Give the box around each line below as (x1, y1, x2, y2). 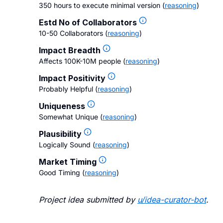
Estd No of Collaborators (39, 17, 137, 27)
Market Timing (39, 157, 97, 167)
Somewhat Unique (39, 112, 98, 121)
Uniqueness (39, 101, 85, 111)
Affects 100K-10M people (39, 57, 121, 65)
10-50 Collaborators (39, 29, 103, 37)
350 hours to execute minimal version (39, 1, 160, 9)
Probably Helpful (39, 85, 93, 93)
